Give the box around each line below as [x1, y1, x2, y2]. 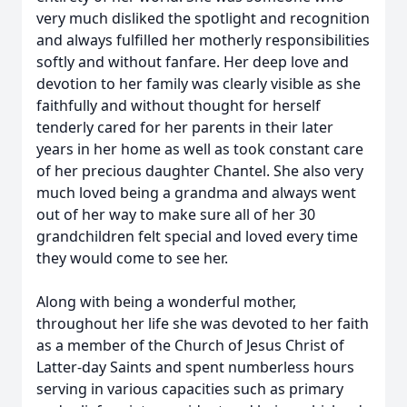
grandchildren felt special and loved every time [36, 226, 358, 246]
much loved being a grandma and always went [36, 183, 356, 203]
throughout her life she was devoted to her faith [36, 313, 369, 333]
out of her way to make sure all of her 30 [36, 204, 315, 224]
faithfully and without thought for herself [36, 95, 321, 115]
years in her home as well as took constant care [36, 139, 363, 159]
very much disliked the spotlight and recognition [36, 8, 370, 28]
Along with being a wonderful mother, [36, 292, 296, 312]
